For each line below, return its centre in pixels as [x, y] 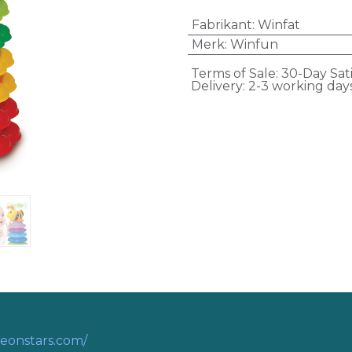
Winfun [254, 44]
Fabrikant [222, 25]
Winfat [279, 25]
